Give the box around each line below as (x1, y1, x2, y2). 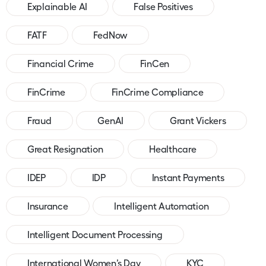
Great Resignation (27, 143, 103, 154)
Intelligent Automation (114, 200, 209, 211)
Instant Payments (151, 172, 224, 183)
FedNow (93, 29, 128, 40)
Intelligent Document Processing (27, 229, 163, 240)
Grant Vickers (169, 115, 226, 126)
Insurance (27, 200, 68, 211)
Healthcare (149, 143, 197, 154)
